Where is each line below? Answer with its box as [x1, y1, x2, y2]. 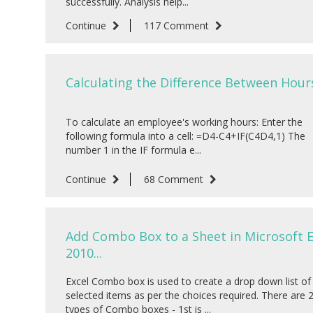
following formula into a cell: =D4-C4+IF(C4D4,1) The [65, 129, 305, 143]
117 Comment [143, 19, 212, 33]
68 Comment [143, 173, 206, 187]
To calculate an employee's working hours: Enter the [65, 115, 303, 129]
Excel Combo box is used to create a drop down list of [65, 275, 311, 289]
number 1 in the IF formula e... [65, 143, 201, 157]
